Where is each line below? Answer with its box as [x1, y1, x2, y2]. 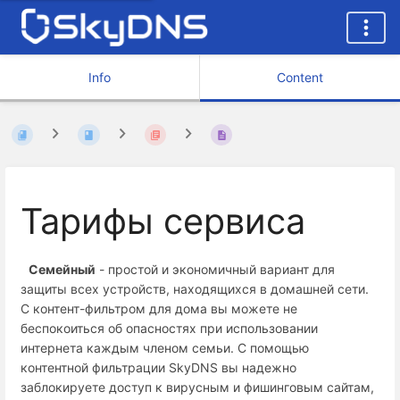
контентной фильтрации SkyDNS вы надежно [21, 360, 296, 376]
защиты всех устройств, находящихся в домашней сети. [21, 281, 369, 297]
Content [277, 70, 323, 85]
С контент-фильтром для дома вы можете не [21, 301, 297, 317]
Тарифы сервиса [21, 199, 305, 243]
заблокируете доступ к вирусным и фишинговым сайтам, [21, 379, 374, 396]
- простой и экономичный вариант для [96, 262, 335, 278]
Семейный [21, 262, 96, 278]
